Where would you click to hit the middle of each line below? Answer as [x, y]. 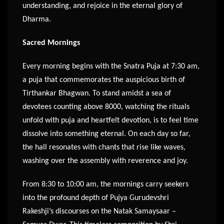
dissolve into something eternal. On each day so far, [106, 134]
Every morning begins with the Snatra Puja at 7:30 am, [111, 67]
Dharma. [37, 20]
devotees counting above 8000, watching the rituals [106, 107]
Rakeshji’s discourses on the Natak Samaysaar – [99, 212]
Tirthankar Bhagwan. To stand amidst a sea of [97, 94]
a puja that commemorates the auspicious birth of [104, 80]
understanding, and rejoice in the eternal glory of [102, 6]
